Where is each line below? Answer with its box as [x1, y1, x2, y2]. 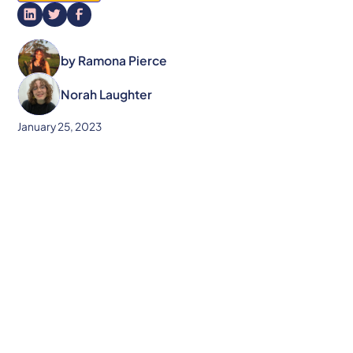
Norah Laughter [61, 87, 153, 102]
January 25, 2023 [17, 119, 102, 133]
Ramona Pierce [78, 53, 168, 69]
